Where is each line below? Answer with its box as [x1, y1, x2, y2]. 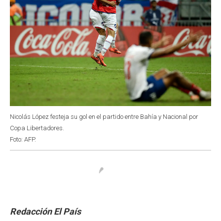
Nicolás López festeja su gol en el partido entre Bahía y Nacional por [10, 112, 198, 120]
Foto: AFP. [10, 135, 36, 143]
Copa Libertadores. [10, 124, 64, 132]
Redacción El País [10, 206, 81, 217]
